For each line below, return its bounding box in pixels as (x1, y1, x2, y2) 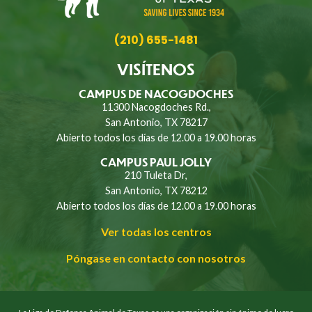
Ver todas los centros (100, 225, 212, 239)
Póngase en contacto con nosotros (66, 251, 246, 265)
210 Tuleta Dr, (125, 169, 187, 182)
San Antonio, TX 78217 (104, 116, 208, 129)
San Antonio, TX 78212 (104, 185, 208, 197)
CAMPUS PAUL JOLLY (100, 155, 212, 170)
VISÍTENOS (117, 58, 195, 79)
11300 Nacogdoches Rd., (101, 101, 211, 114)
